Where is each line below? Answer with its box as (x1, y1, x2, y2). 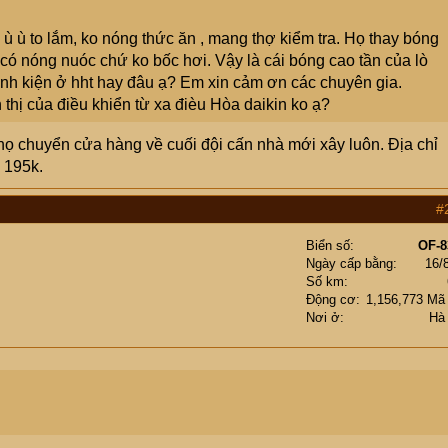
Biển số (306, 238, 350, 253)
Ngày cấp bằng (306, 256, 393, 271)
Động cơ (306, 292, 356, 307)
